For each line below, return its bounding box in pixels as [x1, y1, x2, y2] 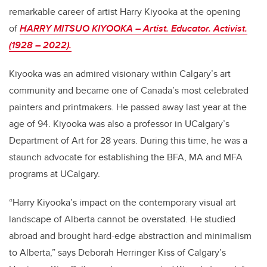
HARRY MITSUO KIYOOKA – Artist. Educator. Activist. [20, 21, 247, 36]
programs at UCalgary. [9, 167, 103, 181]
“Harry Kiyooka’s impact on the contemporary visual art [9, 195, 236, 210]
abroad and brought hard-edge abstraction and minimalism [9, 229, 252, 243]
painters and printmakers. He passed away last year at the [9, 100, 247, 114]
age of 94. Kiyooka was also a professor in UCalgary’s [9, 117, 229, 131]
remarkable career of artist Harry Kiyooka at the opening [9, 5, 241, 19]
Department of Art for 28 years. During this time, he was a [9, 133, 247, 148]
